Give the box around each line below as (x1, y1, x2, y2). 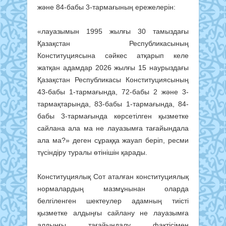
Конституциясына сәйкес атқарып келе (37, 51, 189, 60)
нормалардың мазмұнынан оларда (37, 184, 189, 193)
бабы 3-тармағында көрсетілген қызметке (37, 111, 189, 120)
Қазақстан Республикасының (37, 39, 189, 47)
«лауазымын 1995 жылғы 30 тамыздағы (37, 27, 189, 35)
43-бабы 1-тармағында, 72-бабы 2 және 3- (37, 87, 189, 96)
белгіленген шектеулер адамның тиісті (37, 196, 189, 205)
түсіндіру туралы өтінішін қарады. (37, 148, 147, 156)
